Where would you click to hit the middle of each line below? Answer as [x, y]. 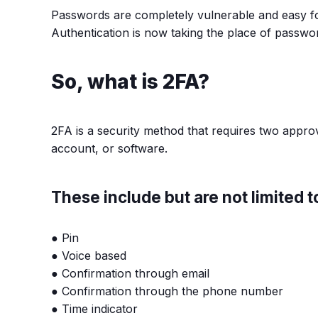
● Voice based [89, 255]
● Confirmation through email [130, 273]
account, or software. [109, 148]
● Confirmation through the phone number [167, 291]
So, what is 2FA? [130, 81]
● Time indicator [94, 308]
